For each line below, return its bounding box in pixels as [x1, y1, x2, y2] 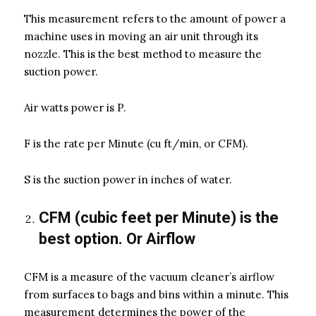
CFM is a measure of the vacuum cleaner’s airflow [24, 269, 274, 284]
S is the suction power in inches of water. [24, 172, 232, 186]
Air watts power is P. [24, 100, 126, 114]
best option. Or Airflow [39, 229, 195, 248]
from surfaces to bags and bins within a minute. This [24, 287, 288, 301]
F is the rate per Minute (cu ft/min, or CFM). [24, 136, 248, 150]
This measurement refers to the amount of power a [24, 11, 286, 25]
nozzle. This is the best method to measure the [24, 47, 262, 61]
